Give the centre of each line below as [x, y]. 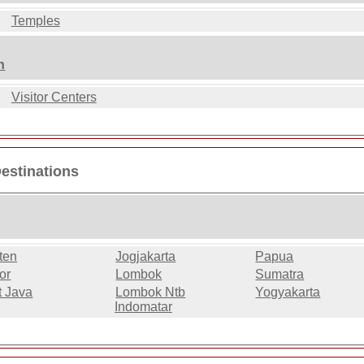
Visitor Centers [54, 97]
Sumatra [280, 274]
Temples [35, 21]
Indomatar [143, 306]
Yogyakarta [288, 292]
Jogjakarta [146, 256]
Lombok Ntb [151, 292]
